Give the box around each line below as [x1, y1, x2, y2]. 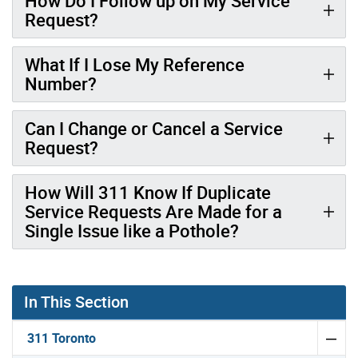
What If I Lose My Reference [25, 52, 245, 76]
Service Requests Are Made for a [25, 199, 282, 223]
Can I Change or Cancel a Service [25, 116, 283, 140]
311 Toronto [27, 328, 97, 347]
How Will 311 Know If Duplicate [25, 180, 271, 204]
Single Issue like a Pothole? [25, 218, 239, 242]
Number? [25, 71, 97, 95]
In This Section [24, 290, 129, 312]
